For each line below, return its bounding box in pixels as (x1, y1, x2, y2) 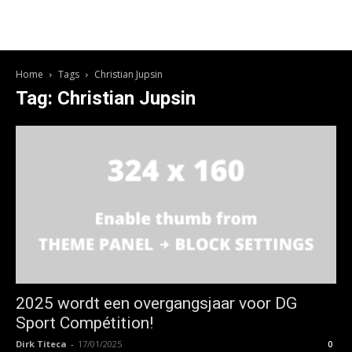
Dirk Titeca (16, 338, 67, 350)
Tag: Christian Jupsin (16, 87, 196, 109)
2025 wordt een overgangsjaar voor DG (16, 294, 297, 313)
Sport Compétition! (16, 313, 153, 333)
